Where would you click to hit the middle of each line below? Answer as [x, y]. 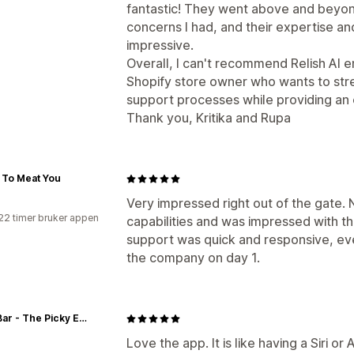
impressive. [160, 45]
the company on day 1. [193, 258]
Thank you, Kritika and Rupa [209, 118]
